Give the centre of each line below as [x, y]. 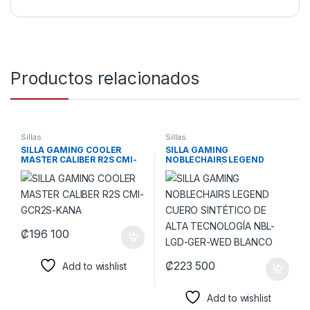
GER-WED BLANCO [205, 188]
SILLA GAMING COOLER [71, 149]
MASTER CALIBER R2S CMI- [79, 159]
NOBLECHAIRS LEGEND [215, 159]
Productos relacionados [105, 78]
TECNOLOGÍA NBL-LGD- [217, 179]
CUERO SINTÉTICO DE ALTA [224, 169]
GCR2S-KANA [50, 169]
